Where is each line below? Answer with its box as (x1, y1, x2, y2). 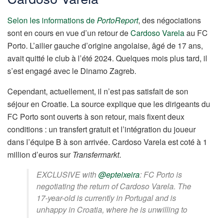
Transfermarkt (73, 148, 119, 160)
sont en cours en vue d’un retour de (7, 27, 130, 38)
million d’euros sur (7, 148, 73, 160)
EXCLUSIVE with (36, 168, 98, 180)
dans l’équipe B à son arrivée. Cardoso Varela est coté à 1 (7, 136, 207, 147)
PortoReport (97, 14, 138, 26)
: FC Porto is (140, 168, 182, 180)
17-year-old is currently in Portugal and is (36, 192, 176, 203)
